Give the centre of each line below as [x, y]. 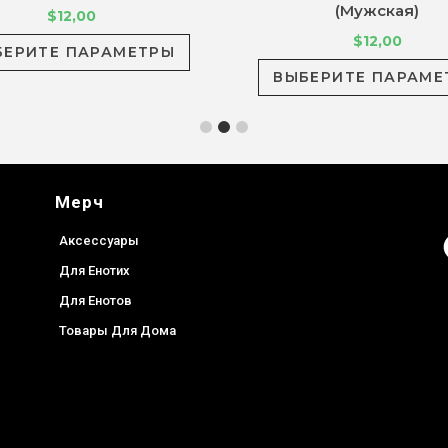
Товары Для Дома [118, 331]
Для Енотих [95, 271]
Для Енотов [96, 301]
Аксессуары [99, 241]
